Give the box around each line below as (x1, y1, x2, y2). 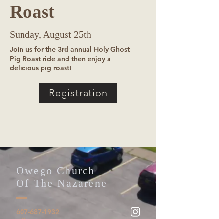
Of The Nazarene (16, 177, 107, 189)
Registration (49, 87, 108, 99)
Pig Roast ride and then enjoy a (10, 54, 113, 63)
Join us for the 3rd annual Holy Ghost (10, 45, 130, 54)
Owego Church (16, 164, 95, 176)
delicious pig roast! (10, 64, 71, 72)
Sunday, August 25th (10, 29, 91, 40)
